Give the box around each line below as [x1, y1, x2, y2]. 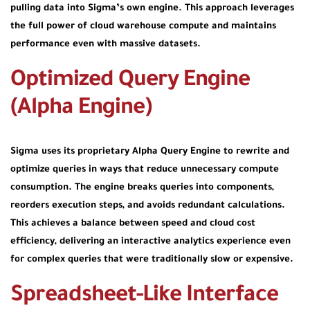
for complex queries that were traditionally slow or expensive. [10, 254, 293, 265]
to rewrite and [221, 146, 289, 157]
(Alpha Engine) [10, 96, 152, 121]
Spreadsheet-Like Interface [10, 284, 278, 309]
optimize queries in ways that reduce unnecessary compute [10, 164, 279, 175]
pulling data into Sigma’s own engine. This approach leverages [10, 3, 294, 14]
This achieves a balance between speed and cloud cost [10, 218, 255, 229]
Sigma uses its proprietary [10, 146, 132, 157]
